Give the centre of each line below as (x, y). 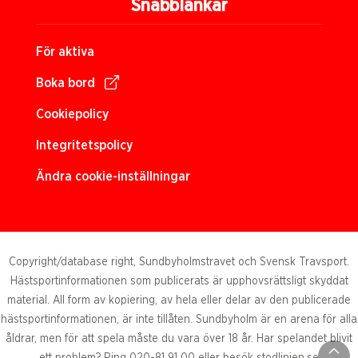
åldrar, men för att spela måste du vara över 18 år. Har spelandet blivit (179, 339)
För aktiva (65, 52)
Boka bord (66, 83)
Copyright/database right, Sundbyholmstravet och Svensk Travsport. (179, 262)
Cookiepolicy (72, 114)
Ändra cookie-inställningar (113, 177)
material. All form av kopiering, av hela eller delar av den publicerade (179, 300)
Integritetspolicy (84, 145)
